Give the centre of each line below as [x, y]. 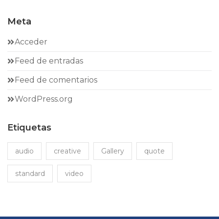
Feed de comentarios [56, 80]
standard [30, 174]
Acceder [31, 42]
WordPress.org [44, 99]
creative [67, 151]
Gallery [113, 151]
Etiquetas [29, 128]
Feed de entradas [49, 61]
